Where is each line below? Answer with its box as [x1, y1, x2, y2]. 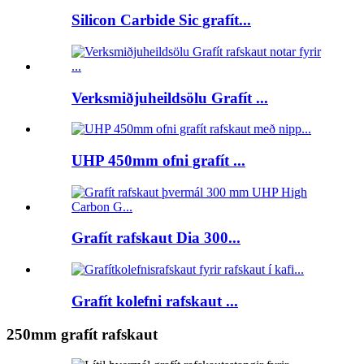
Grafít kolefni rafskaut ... [71, 292, 238, 310]
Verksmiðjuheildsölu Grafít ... [71, 89, 268, 106]
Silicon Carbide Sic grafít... [71, 11, 251, 29]
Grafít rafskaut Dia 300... [71, 229, 240, 247]
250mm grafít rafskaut [6, 325, 158, 343]
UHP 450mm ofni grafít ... [71, 151, 245, 169]
